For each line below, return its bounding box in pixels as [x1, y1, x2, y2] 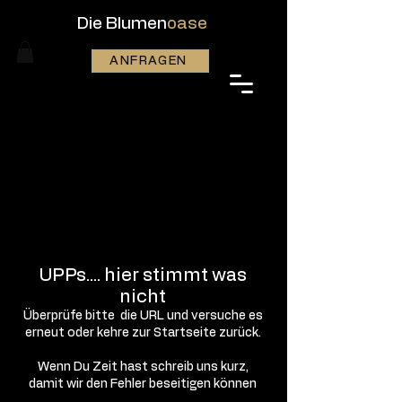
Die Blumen [76, 15, 167, 32]
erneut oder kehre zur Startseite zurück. [24, 326, 261, 339]
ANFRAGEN [109, 54, 188, 67]
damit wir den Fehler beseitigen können [29, 377, 257, 390]
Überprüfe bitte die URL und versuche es [22, 309, 263, 322]
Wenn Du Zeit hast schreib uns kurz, [37, 360, 249, 373]
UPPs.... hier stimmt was [39, 266, 247, 284]
